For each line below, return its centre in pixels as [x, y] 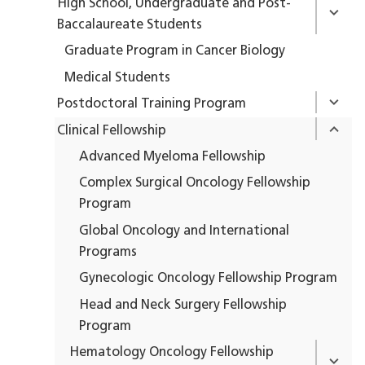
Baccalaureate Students [129, 25]
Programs [108, 252]
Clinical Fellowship [111, 131]
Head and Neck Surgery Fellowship [183, 305]
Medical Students [118, 78]
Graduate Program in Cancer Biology [175, 52]
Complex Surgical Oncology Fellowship [195, 184]
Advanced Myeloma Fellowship [173, 157]
